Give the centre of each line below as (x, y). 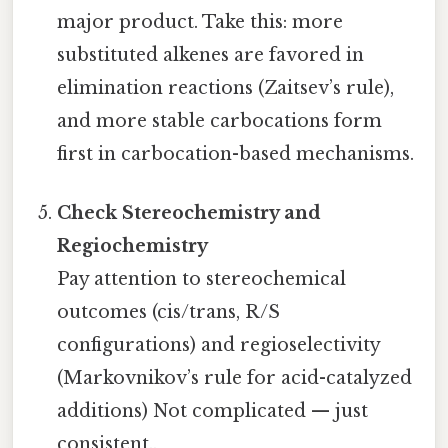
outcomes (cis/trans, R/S (169, 311)
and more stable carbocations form (220, 120)
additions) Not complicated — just (213, 410)
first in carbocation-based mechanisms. (236, 153)
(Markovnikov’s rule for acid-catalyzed (235, 377)
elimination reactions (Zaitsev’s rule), (226, 87)
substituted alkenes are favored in (211, 54)
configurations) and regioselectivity (219, 344)
